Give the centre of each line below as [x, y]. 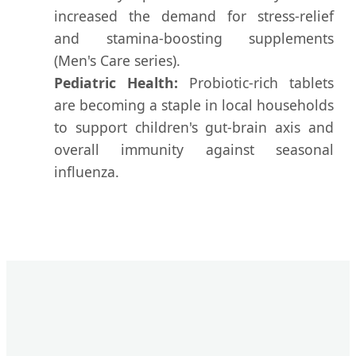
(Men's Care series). [117, 60]
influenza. [87, 171]
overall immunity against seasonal [194, 149]
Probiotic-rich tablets [256, 82]
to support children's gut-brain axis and [194, 127]
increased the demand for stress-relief [194, 15]
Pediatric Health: [116, 82]
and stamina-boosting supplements [194, 38]
